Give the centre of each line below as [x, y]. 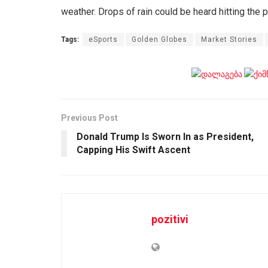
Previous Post [89, 118]
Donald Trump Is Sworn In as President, [165, 137]
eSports [103, 39]
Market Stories [229, 39]
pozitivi [170, 220]
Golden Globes [159, 39]
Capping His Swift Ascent [133, 150]
